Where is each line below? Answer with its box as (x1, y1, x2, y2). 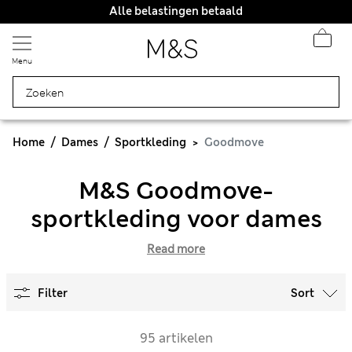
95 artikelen (139, 330, 213, 346)
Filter (38, 286, 68, 300)
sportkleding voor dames (30, 203, 322, 234)
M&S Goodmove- (79, 175, 273, 206)
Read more (147, 242, 205, 256)
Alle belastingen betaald (108, 4, 243, 18)
